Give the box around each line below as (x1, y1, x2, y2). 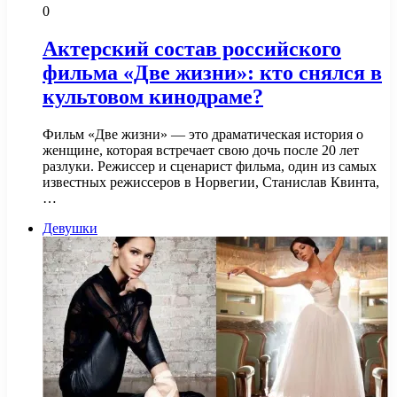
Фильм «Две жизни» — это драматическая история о (43, 126, 363, 142)
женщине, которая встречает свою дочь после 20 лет (43, 142, 359, 158)
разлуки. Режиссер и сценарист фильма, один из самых (43, 158, 377, 174)
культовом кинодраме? (43, 84, 263, 108)
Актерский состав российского (43, 36, 341, 60)
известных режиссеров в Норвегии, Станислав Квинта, (43, 174, 379, 190)
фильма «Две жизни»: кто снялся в (43, 60, 382, 84)
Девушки (43, 220, 97, 236)
